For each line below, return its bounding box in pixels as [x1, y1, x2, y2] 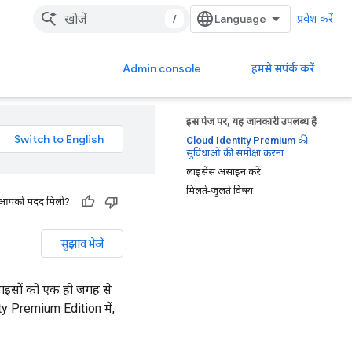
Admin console [123, 61, 201, 75]
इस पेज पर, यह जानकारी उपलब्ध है [186, 115, 317, 127]
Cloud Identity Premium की [186, 134, 308, 146]
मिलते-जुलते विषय [186, 185, 253, 196]
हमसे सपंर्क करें [251, 61, 314, 75]
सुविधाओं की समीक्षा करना [186, 147, 284, 159]
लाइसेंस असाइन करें [186, 166, 261, 178]
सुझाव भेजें [60, 236, 104, 251]
